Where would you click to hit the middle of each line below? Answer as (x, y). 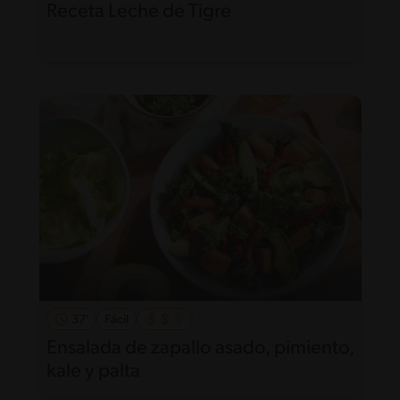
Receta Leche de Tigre (138, 12)
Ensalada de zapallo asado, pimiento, (200, 348)
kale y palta (93, 371)
